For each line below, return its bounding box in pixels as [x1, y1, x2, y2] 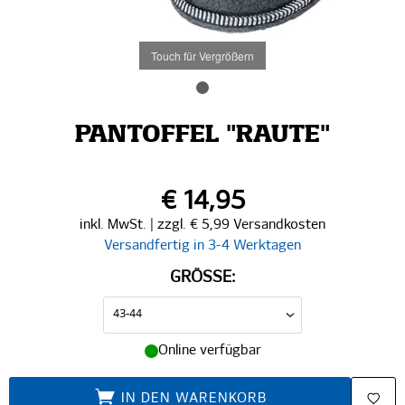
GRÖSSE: [170, 269, 235, 286]
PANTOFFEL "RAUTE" [75, 124, 330, 147]
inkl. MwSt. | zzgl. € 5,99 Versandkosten [80, 218, 325, 231]
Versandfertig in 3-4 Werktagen [104, 239, 301, 252]
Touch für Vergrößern [151, 47, 254, 63]
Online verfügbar [157, 344, 261, 357]
